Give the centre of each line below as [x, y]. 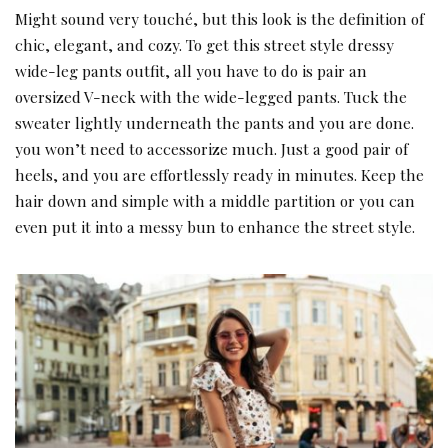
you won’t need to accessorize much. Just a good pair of [211, 148]
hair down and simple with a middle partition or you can [215, 200]
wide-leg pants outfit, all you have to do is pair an [191, 70]
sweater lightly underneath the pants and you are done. [214, 122]
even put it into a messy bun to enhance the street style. [215, 226]
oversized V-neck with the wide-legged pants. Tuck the [211, 96]
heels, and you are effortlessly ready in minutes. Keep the [219, 174]
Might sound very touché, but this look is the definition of [219, 18]
